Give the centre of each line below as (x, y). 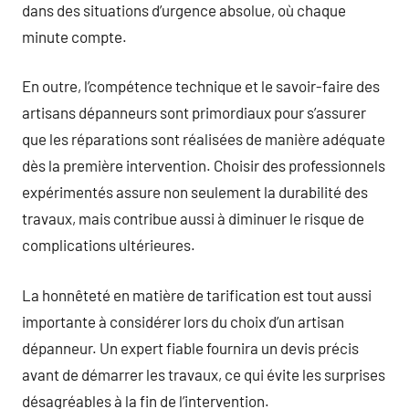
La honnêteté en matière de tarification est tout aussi (197, 294)
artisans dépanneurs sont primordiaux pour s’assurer (194, 112)
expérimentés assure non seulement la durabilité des (195, 192)
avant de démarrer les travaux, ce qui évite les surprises (204, 374)
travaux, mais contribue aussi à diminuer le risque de (193, 218)
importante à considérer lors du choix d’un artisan (183, 321)
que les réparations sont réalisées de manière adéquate (204, 139)
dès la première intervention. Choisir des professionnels (204, 165)
